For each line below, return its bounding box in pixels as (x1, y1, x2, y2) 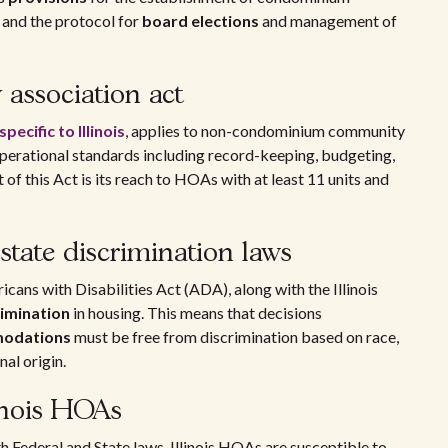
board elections (142, 11, 259, 30)
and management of (259, 11, 397, 30)
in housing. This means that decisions (70, 303, 322, 322)
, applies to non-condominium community (125, 121, 405, 140)
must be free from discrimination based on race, (71, 327, 399, 346)
